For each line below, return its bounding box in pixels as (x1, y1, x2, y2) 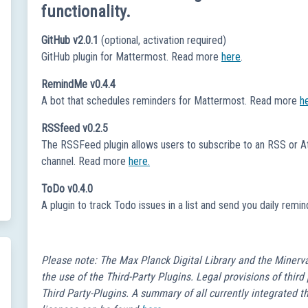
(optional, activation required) (98, 33, 227, 47)
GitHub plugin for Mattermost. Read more (41, 49, 222, 63)
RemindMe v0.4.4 (41, 77, 116, 91)
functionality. (41, 1, 131, 21)
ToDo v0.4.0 (41, 181, 93, 195)
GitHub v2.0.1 (41, 33, 99, 47)
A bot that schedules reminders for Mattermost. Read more (41, 93, 300, 107)
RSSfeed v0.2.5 (41, 121, 109, 135)
